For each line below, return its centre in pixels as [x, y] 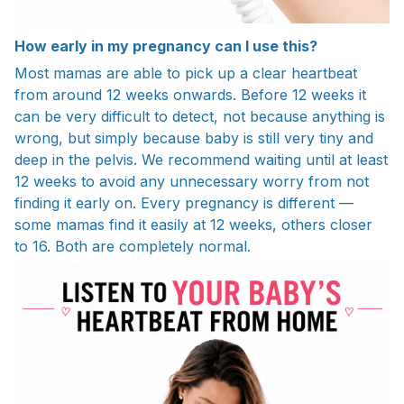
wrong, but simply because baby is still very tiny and [194, 138]
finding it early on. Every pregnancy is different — [184, 203]
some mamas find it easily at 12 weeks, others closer [193, 225]
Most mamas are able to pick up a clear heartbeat [186, 73]
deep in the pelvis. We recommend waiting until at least [201, 160]
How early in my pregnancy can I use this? [166, 46]
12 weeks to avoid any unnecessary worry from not [192, 182]
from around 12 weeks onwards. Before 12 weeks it [190, 95]
